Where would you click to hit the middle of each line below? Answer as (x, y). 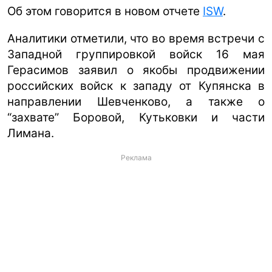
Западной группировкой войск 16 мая (136, 54)
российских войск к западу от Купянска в (136, 86)
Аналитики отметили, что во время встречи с (136, 38)
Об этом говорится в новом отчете (105, 11)
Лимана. (31, 133)
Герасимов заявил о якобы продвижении (136, 70)
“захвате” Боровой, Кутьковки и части (136, 117)
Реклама (136, 157)
